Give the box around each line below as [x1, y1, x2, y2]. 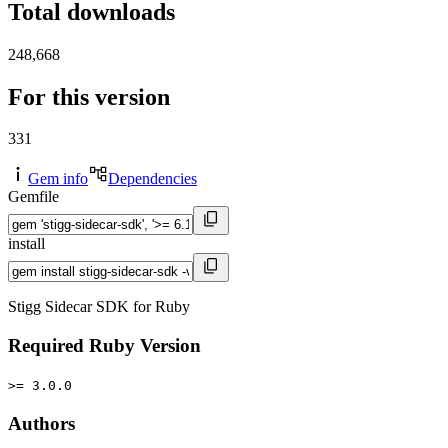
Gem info [28, 170, 88, 188]
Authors [8, 412, 75, 434]
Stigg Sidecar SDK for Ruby [8, 298, 190, 316]
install [8, 235, 45, 253]
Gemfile [8, 188, 59, 206]
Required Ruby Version [8, 335, 201, 357]
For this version [8, 83, 170, 110]
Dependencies [108, 170, 197, 188]
